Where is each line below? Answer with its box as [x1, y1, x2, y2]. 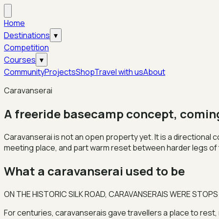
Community [4, 66, 44, 77]
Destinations [4, 30, 50, 41]
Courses [4, 54, 36, 65]
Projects [44, 66, 76, 77]
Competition [4, 42, 49, 53]
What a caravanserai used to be [4, 162, 185, 179]
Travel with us [94, 66, 143, 77]
